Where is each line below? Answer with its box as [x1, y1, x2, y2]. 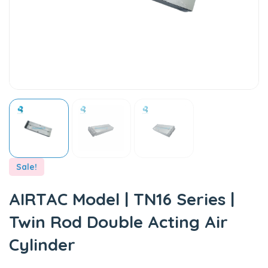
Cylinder [9, 234, 75, 255]
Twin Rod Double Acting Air [9, 211, 228, 233]
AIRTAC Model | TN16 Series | [9, 188, 234, 210]
